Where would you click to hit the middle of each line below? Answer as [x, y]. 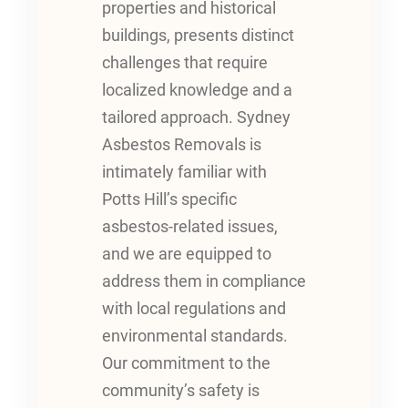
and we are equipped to [187, 255]
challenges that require [185, 63]
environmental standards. [195, 337]
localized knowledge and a [197, 91]
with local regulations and [194, 309]
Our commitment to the [186, 364]
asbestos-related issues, [190, 227]
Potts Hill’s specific [169, 200]
